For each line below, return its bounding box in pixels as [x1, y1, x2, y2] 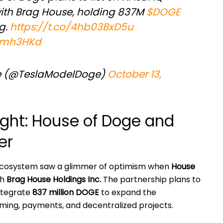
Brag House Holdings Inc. [6, 173, 101, 185]
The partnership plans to [101, 173, 201, 185]
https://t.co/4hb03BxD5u [10, 20, 133, 34]
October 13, [108, 67, 161, 82]
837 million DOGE [32, 186, 99, 198]
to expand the [99, 186, 156, 198]
